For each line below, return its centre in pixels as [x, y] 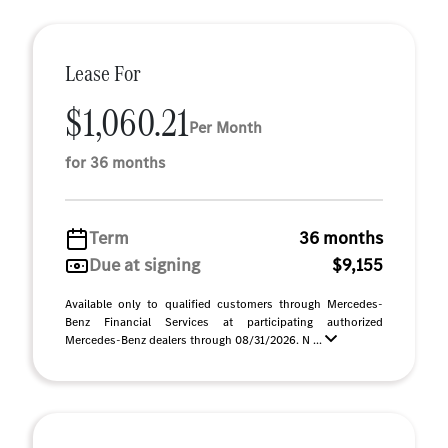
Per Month [225, 127]
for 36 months [115, 163]
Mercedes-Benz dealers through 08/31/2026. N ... [195, 340]
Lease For [103, 74]
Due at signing [144, 265]
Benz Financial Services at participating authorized [224, 322]
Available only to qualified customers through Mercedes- [224, 304]
